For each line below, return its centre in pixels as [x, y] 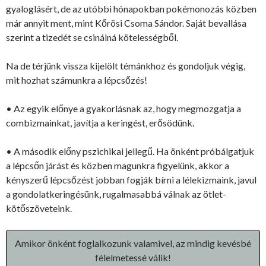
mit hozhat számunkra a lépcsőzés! [77, 80]
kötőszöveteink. [39, 208]
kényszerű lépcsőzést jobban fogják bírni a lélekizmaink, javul [131, 179]
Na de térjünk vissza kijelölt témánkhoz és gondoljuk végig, [126, 65]
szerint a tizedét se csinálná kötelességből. [92, 37]
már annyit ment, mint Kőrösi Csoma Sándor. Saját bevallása [126, 23]
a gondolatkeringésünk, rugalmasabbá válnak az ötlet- [116, 194]
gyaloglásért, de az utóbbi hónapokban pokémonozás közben [131, 8]
